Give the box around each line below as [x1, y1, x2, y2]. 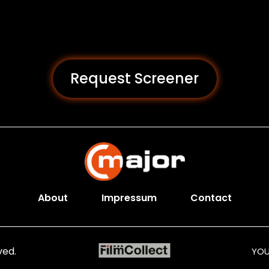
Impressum [101, 191, 157, 205]
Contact [190, 191, 232, 205]
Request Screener [70, 68, 199, 88]
